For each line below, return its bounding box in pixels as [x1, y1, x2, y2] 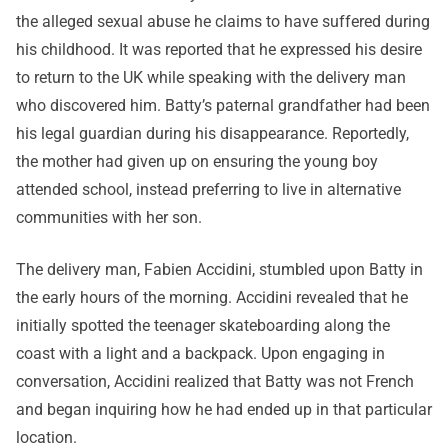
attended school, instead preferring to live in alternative [16, 180, 401, 200]
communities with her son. [16, 208, 202, 228]
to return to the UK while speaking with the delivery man [16, 68, 406, 88]
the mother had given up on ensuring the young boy [16, 152, 378, 172]
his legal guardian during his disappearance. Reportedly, [16, 124, 409, 144]
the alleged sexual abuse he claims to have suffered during [16, 12, 430, 32]
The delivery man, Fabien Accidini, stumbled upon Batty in [16, 260, 423, 280]
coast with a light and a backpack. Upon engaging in [16, 344, 385, 364]
